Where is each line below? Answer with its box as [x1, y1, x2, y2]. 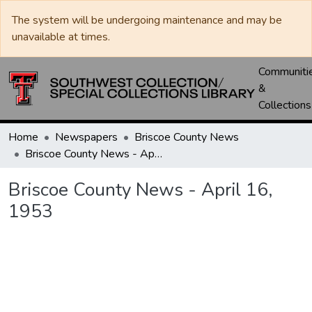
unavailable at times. [12, 29, 110, 45]
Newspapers [55, 130, 118, 145]
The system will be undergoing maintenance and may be [12, 13, 282, 28]
